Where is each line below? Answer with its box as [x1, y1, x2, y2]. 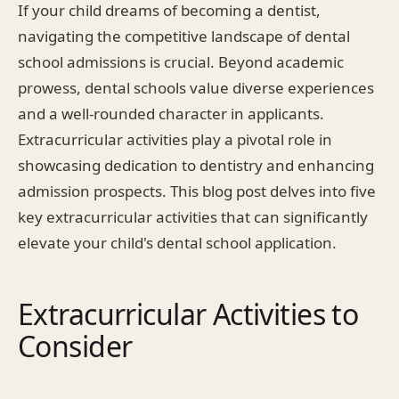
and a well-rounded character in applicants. [18, 102, 324, 124]
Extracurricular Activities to [18, 294, 359, 333]
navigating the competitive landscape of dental [18, 25, 350, 46]
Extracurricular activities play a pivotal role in [18, 128, 332, 150]
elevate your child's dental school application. [18, 232, 337, 253]
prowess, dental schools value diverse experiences [18, 77, 374, 98]
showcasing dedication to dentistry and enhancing [18, 154, 374, 175]
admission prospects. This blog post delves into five [18, 180, 376, 201]
